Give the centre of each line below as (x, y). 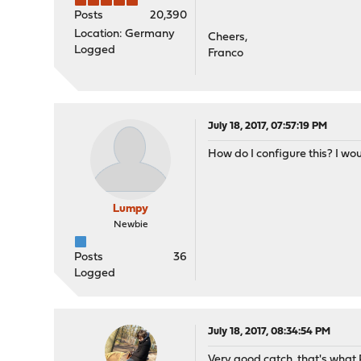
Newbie (131, 225)
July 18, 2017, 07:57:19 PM (268, 126)
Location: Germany (125, 34)
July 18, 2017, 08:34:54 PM (270, 332)
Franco (226, 54)
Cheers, (228, 37)
